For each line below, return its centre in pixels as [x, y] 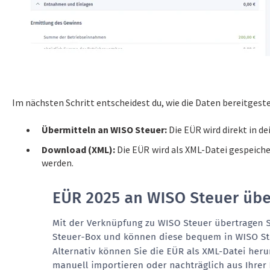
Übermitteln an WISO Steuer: [104, 129]
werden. [57, 163]
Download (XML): [78, 150]
